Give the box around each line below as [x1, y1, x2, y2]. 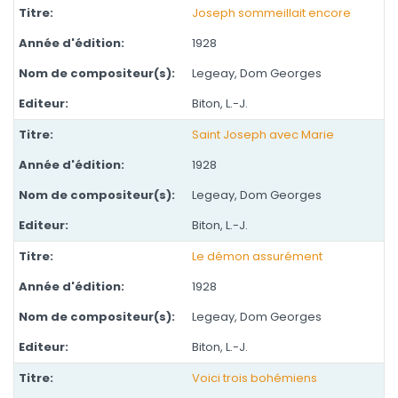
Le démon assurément [192, 248, 322, 265]
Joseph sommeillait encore [192, 4, 351, 21]
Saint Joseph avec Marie [192, 126, 334, 143]
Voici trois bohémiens [192, 370, 317, 386]
